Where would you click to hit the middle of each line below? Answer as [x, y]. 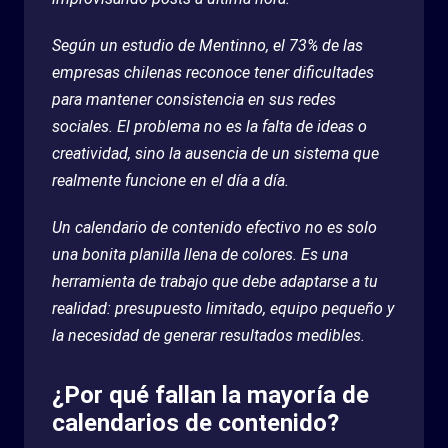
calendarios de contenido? [195, 422]
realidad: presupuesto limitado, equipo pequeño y [223, 308]
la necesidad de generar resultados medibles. [208, 335]
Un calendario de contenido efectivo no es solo [214, 227]
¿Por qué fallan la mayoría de [210, 394]
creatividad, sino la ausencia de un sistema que [215, 153]
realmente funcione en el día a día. [170, 180]
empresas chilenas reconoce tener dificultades [213, 72]
